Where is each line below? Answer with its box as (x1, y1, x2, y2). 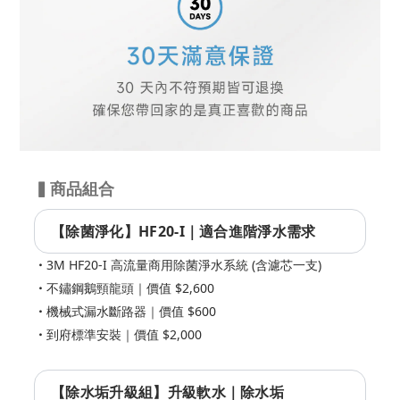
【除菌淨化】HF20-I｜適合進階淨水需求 (51, 221, 316, 242)
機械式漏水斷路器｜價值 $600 (46, 303, 216, 321)
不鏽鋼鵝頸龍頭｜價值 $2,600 (46, 279, 214, 297)
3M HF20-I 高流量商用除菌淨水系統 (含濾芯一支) (46, 256, 321, 274)
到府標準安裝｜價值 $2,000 (46, 326, 202, 344)
